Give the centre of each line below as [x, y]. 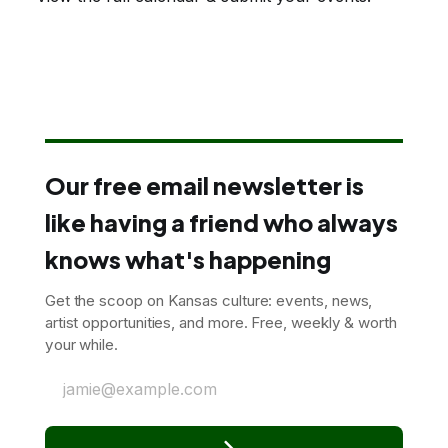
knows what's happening [187, 259]
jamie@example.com [139, 388]
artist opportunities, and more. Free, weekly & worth [220, 322]
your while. [81, 344]
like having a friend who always [221, 222]
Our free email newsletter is [204, 185]
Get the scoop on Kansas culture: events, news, [208, 300]
